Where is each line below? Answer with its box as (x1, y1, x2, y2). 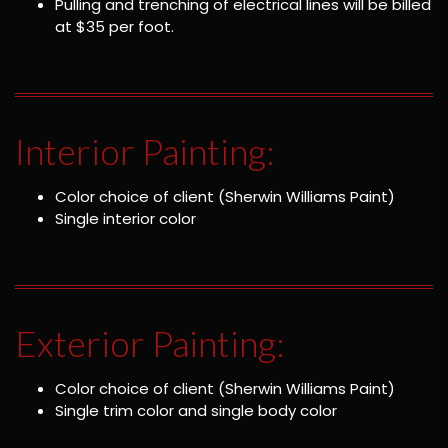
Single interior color (55, 208, 196, 230)
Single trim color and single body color (55, 400, 337, 422)
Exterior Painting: (15, 321, 285, 366)
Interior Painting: (15, 129, 275, 174)
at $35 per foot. (55, 15, 174, 37)
